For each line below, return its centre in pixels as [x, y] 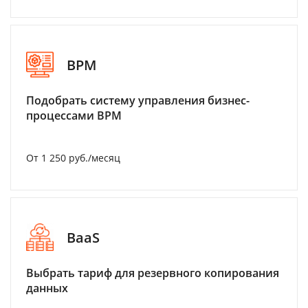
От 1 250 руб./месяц [73, 158]
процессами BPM [74, 115]
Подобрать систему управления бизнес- [138, 100]
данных [47, 288]
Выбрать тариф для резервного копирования [153, 273]
